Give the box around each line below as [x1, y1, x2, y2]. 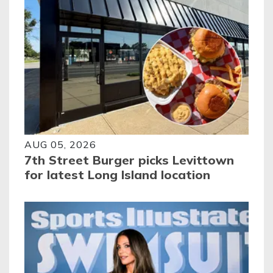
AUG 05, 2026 [24, 138, 96, 151]
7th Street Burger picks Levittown [24, 152, 234, 168]
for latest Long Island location [24, 167, 210, 183]
